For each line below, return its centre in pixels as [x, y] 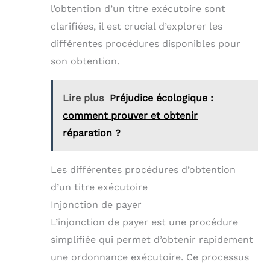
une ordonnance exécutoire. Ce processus [150, 257]
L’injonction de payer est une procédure [144, 222]
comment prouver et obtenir [130, 115]
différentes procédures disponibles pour [146, 43]
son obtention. [85, 61]
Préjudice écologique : [162, 98]
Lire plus [83, 98]
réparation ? [92, 133]
